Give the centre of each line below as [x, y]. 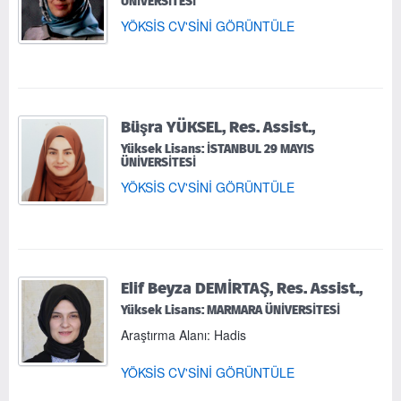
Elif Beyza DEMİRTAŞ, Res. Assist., [242, 287]
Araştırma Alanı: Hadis [183, 334]
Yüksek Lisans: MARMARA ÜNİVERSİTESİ [230, 310]
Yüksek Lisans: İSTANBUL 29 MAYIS [218, 149]
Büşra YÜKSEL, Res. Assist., [218, 126]
